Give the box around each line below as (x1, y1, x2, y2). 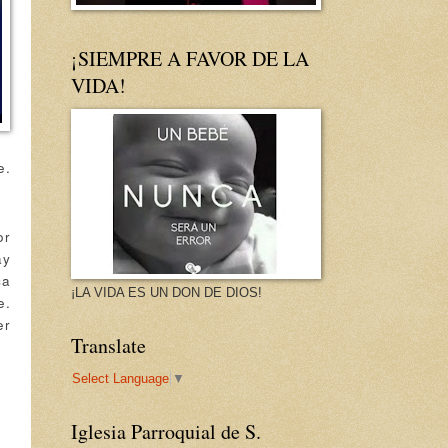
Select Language (72, 370, 169, 386)
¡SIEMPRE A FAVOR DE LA (71, 45, 309, 73)
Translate (71, 332, 146, 360)
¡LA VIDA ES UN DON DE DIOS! (71, 285, 262, 301)
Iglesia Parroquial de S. (71, 417, 261, 445)
